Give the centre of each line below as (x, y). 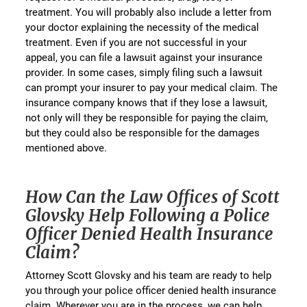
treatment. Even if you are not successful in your (136, 42)
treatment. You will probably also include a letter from (149, 12)
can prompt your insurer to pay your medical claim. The (152, 87)
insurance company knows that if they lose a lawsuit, (147, 102)
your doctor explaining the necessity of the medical (143, 27)
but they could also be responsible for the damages (143, 133)
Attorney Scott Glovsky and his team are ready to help (149, 275)
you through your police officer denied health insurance (151, 290)
